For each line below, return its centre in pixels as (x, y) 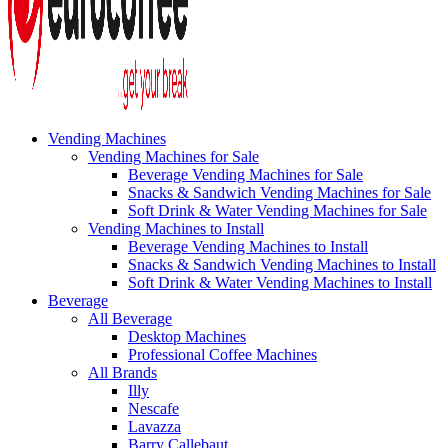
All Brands (122, 372)
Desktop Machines (187, 336)
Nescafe (153, 408)
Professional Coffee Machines (222, 354)
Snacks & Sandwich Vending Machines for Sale (279, 192)
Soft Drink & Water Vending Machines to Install (280, 282)
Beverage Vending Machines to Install (248, 246)
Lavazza (154, 426)
